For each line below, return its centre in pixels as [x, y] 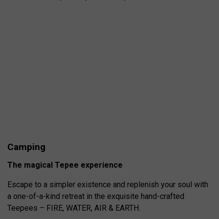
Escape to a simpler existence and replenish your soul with [108, 185]
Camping [26, 147]
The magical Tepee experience [65, 165]
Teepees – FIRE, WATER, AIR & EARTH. [74, 208]
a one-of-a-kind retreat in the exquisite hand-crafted [96, 196]
